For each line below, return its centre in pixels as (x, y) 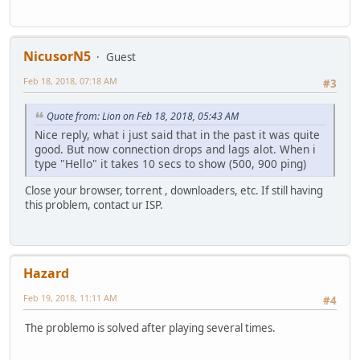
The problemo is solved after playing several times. (150, 328)
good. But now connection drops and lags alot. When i (175, 149)
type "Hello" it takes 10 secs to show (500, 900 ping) (170, 163)
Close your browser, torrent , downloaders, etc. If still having (174, 190)
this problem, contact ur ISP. (94, 205)
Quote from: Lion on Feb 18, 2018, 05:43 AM (143, 116)
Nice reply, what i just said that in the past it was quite (177, 134)
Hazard (46, 273)
